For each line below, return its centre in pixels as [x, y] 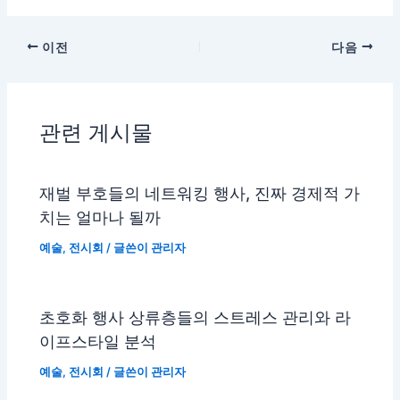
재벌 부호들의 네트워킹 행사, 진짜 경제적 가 [200, 193]
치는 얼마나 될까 [100, 217]
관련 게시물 [96, 132]
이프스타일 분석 [98, 342]
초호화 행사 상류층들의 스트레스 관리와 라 [196, 317]
